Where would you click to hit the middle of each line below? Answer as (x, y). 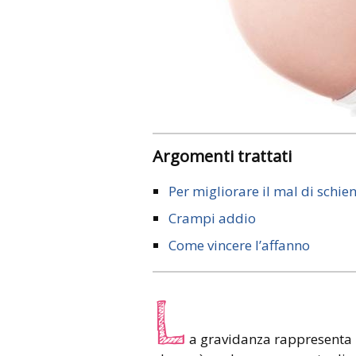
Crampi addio (212, 218)
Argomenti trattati (227, 155)
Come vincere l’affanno (239, 245)
